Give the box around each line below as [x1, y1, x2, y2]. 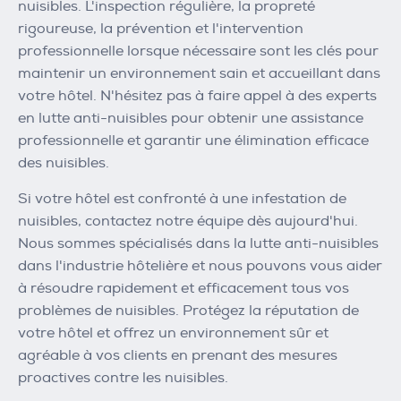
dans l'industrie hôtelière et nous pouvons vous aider [18, 257, 382, 276]
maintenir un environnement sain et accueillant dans [18, 64, 380, 83]
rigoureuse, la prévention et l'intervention [18, 20, 303, 38]
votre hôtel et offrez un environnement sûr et [18, 324, 328, 343]
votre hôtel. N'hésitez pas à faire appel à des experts [18, 87, 377, 106]
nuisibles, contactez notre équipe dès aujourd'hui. [18, 212, 358, 231]
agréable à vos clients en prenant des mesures [18, 346, 337, 365]
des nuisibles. [18, 154, 109, 173]
